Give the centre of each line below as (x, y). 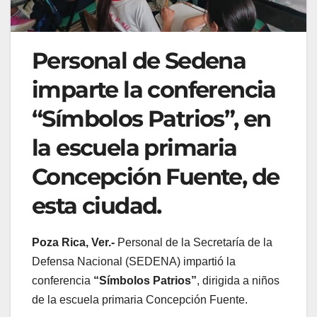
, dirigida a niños (238, 281)
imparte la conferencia (154, 90)
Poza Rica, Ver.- (73, 243)
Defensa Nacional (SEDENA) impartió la (134, 262)
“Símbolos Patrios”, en (151, 119)
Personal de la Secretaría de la (194, 243)
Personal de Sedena (139, 61)
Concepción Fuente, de (156, 177)
